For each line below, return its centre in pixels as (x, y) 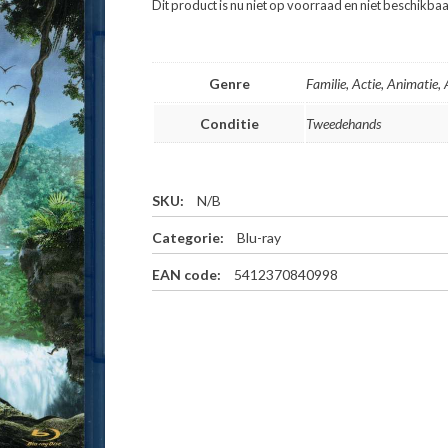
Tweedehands (344, 124)
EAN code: (188, 275)
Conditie (229, 124)
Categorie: (190, 238)
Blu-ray (259, 238)
